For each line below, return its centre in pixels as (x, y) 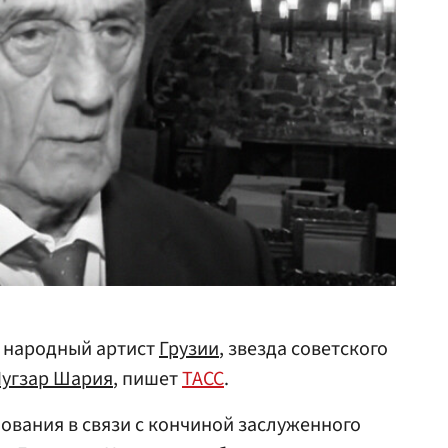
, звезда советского (303, 349)
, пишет (147, 379)
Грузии (189, 349)
